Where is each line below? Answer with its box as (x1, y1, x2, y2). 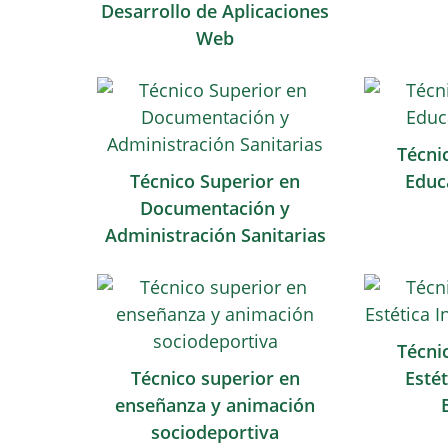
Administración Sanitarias (104, 223, 326, 247)
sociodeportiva (151, 420, 280, 444)
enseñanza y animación (115, 393, 316, 417)
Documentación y (140, 196, 291, 220)
